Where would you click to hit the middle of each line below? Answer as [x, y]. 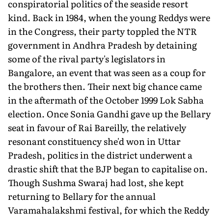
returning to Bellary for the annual [82, 196]
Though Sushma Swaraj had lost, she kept [96, 182]
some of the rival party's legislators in [87, 58]
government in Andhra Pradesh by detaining [102, 45]
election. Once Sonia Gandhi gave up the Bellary [109, 113]
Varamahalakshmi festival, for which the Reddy [109, 210]
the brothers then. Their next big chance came [105, 86]
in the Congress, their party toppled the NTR [102, 31]
